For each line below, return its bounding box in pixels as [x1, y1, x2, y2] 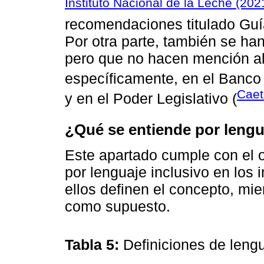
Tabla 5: [65, 236, 123, 253]
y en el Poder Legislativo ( [65, 90, 237, 107]
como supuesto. [65, 197, 170, 214]
